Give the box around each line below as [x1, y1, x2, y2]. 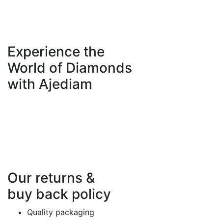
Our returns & [7, 169, 95, 187]
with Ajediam [7, 76, 92, 93]
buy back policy [7, 186, 111, 203]
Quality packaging [27, 207, 94, 218]
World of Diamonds [7, 59, 132, 77]
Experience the [7, 43, 105, 60]
